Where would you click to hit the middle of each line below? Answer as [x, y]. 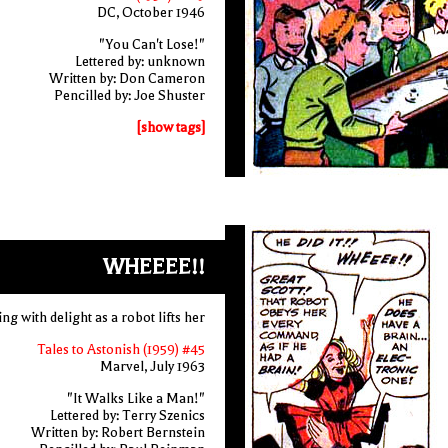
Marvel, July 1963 [152, 366]
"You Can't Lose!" [151, 44]
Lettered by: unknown [139, 61]
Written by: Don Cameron [126, 78]
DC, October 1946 [150, 12]
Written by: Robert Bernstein [117, 432]
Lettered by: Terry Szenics [127, 415]
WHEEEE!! [153, 267]
